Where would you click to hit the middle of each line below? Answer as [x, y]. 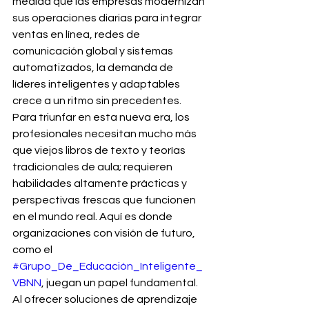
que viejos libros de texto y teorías [100, 150]
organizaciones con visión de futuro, [105, 233]
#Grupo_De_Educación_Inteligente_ [108, 266]
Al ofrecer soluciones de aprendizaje [106, 299]
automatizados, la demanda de [94, 68]
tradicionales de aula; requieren [93, 167]
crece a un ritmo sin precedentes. [98, 101]
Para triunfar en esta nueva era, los [102, 117]
